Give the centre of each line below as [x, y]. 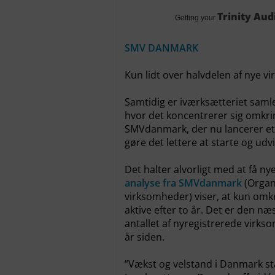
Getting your [196, 18]
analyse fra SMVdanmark [183, 183]
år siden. [145, 237]
